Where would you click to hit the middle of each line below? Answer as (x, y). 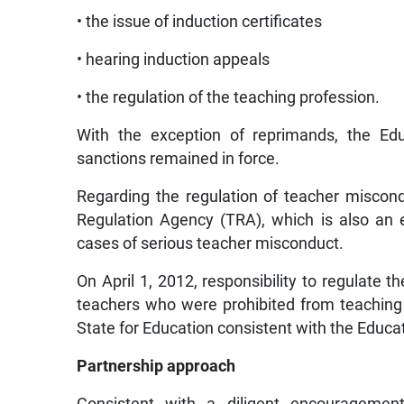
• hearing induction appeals (174, 59)
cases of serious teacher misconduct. (211, 243)
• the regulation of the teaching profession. (229, 97)
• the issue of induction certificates (200, 21)
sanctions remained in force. (179, 158)
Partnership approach (156, 366)
